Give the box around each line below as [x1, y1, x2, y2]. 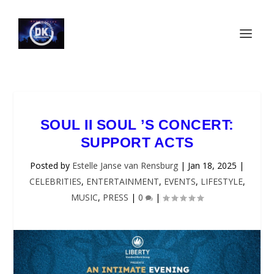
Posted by [30, 160, 72, 171]
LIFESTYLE [200, 176, 243, 187]
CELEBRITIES [29, 176, 81, 187]
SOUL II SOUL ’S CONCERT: [40, 117, 234, 133]
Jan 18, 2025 [188, 160, 237, 171]
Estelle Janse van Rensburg [72, 160, 178, 171]
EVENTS [163, 176, 196, 187]
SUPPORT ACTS [80, 135, 194, 150]
